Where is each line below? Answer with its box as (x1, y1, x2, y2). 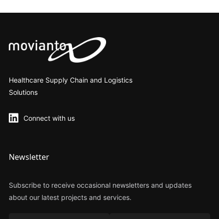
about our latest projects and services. (8, 193, 131, 202)
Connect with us (23, 114, 75, 123)
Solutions (8, 88, 38, 97)
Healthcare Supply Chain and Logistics (8, 76, 132, 85)
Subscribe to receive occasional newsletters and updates (8, 181, 192, 190)
